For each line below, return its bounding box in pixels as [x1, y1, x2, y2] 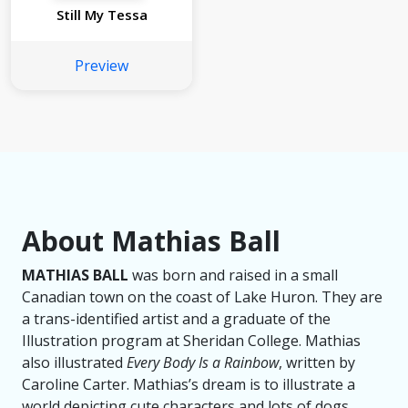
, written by [279, 352, 355, 372]
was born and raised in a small [128, 265, 338, 285]
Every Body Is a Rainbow [127, 352, 279, 372]
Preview [75, 56, 129, 76]
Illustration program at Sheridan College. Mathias [22, 331, 361, 351]
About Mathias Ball [22, 222, 280, 260]
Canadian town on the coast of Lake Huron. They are [22, 287, 382, 307]
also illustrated [22, 352, 127, 372]
